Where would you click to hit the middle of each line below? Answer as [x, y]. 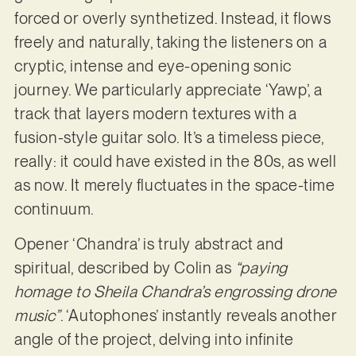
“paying [261, 268]
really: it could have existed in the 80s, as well [175, 161]
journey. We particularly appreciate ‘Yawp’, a [168, 89]
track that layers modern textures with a [155, 113]
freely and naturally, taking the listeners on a [170, 42]
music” [37, 316]
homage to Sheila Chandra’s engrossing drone [175, 292]
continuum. [58, 209]
